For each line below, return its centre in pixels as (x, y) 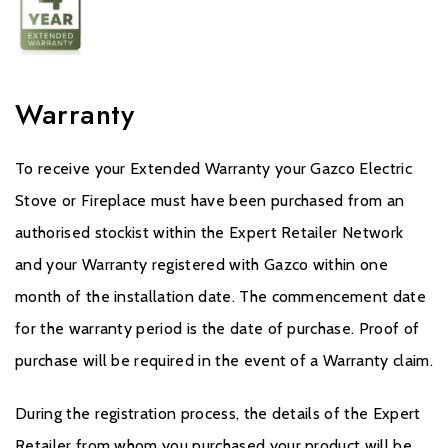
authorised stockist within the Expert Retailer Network (209, 233)
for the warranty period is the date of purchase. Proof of (217, 329)
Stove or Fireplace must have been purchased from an (210, 201)
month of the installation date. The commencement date (220, 297)
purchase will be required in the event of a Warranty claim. (224, 361)
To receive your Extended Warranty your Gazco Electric (213, 169)
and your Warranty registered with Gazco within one (202, 265)
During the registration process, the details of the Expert (218, 414)
